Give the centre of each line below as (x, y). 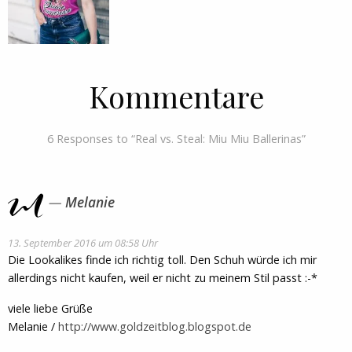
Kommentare (176, 97)
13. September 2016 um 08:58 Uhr (83, 242)
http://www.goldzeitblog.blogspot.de (155, 326)
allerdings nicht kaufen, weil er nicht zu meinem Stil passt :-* (163, 277)
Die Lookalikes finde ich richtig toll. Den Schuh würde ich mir (162, 259)
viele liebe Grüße (50, 308)
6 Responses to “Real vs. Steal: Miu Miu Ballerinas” (176, 139)
